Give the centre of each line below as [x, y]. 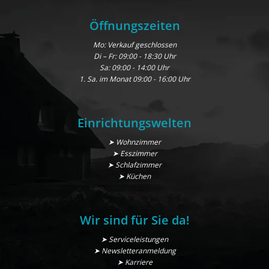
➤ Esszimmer [134, 154]
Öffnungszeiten [134, 26]
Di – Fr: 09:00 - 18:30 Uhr [134, 56]
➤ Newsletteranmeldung [134, 251]
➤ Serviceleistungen [134, 240]
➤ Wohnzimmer [134, 142]
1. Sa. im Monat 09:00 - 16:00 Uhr [134, 79]
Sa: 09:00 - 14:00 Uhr [134, 68]
